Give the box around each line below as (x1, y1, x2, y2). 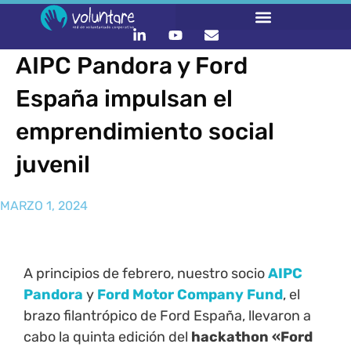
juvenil (16, 150, 90, 179)
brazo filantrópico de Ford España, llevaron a (24, 307, 311, 325)
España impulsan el (16, 85, 233, 114)
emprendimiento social (16, 118, 274, 147)
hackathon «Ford (191, 328, 313, 346)
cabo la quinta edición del (24, 328, 191, 346)
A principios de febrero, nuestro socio (24, 265, 268, 283)
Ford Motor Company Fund (97, 286, 283, 304)
